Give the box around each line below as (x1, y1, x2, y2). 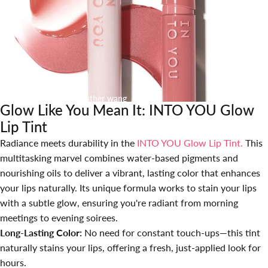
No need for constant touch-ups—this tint (84, 226, 260, 238)
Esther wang (81, 93, 127, 103)
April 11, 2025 (10, 93, 62, 103)
